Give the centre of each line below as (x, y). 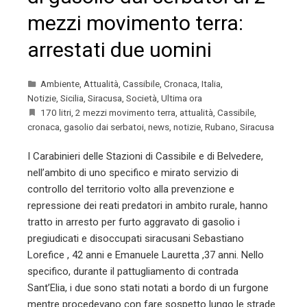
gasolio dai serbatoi (104, 126)
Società (142, 98)
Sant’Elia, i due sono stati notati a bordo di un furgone (148, 287)
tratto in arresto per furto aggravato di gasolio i (134, 222)
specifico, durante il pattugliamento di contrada (133, 271)
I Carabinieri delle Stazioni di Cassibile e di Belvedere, (145, 156)
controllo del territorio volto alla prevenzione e (131, 189)
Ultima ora (182, 98)
